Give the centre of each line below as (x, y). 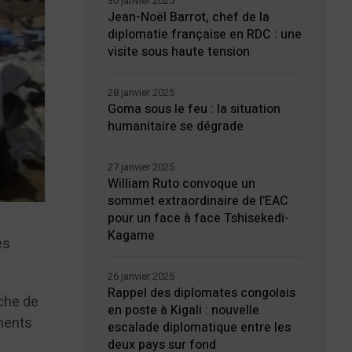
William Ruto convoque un (181, 184)
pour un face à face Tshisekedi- (198, 218)
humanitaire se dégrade (175, 126)
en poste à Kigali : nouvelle (183, 310)
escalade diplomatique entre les (199, 328)
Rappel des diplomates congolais (201, 293)
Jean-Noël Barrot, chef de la (188, 17)
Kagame (131, 236)
